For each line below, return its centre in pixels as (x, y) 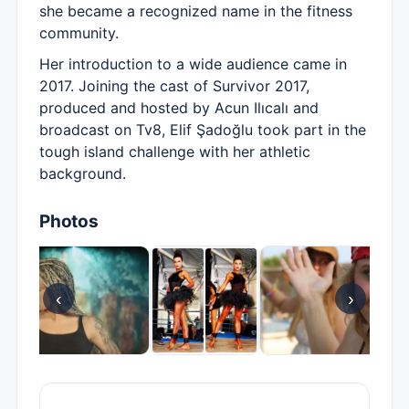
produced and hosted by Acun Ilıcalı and (179, 108)
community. (79, 33)
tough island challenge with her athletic (175, 152)
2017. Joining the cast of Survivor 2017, (174, 86)
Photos (69, 221)
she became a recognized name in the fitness (196, 11)
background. (83, 173)
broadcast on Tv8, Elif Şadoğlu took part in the (203, 130)
